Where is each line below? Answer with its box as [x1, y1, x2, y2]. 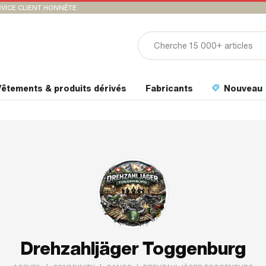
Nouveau [221, 83, 262, 94]
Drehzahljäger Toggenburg [20, 236, 246, 261]
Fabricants [145, 83, 193, 94]
